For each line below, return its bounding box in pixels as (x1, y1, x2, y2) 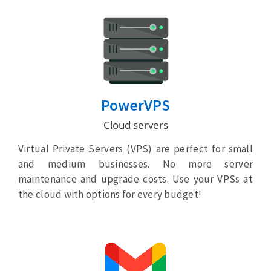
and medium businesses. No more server (18, 157, 253, 171)
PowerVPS (101, 95, 170, 116)
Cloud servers (103, 118, 168, 132)
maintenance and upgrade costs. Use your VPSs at (18, 172, 253, 186)
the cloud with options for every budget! (18, 188, 202, 201)
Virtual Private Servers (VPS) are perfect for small (18, 142, 253, 156)
